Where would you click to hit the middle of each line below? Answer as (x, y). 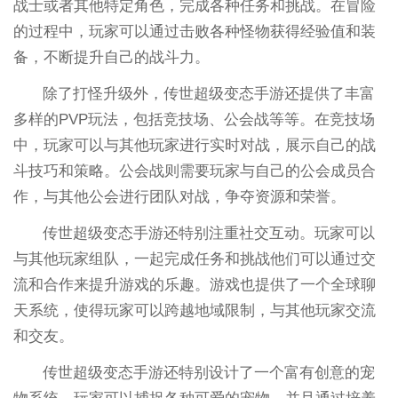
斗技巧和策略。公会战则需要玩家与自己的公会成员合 (194, 171)
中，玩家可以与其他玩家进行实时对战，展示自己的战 (194, 145)
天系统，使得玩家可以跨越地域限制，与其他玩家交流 (194, 310)
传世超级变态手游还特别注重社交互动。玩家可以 (209, 233)
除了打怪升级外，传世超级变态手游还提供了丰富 (209, 93)
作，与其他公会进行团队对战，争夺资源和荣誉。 (179, 196)
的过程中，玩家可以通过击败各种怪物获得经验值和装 (194, 31)
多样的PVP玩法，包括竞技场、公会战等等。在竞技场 (194, 119)
